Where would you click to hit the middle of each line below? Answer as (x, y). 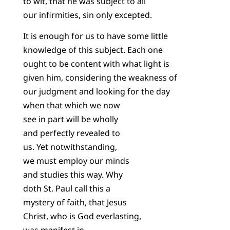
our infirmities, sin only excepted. (87, 15)
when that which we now (71, 105)
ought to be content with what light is (96, 63)
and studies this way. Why (73, 174)
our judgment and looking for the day (96, 91)
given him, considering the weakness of (100, 77)
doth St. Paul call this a (66, 188)
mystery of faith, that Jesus (75, 202)
